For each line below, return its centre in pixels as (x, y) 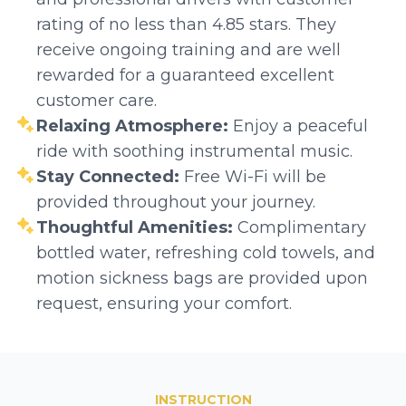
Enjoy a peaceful (300, 126)
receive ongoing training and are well (188, 49)
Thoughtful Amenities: (137, 227)
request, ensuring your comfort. (164, 303)
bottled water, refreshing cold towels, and (206, 252)
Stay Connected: (110, 176)
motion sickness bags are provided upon (202, 278)
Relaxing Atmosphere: (135, 126)
